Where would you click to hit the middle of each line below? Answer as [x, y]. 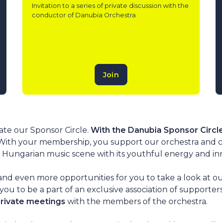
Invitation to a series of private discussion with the [110, 6]
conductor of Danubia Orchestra [83, 15]
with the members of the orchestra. [137, 201]
